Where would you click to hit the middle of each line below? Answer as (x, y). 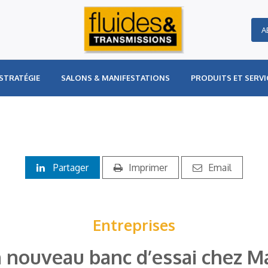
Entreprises (134, 225)
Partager (70, 167)
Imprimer (148, 167)
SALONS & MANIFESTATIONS (115, 78)
